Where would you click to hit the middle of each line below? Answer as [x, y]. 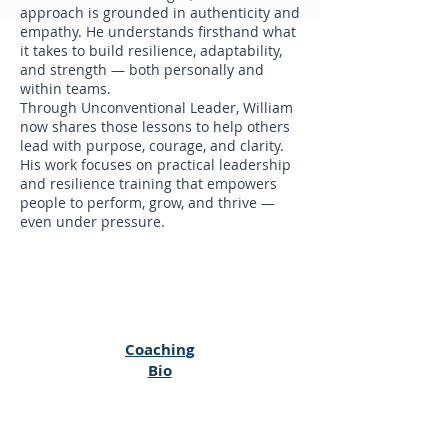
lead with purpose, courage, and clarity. [152, 145]
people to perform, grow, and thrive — [147, 202]
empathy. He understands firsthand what [158, 31]
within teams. [65, 88]
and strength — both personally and [142, 69]
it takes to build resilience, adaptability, [151, 50]
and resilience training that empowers [148, 183]
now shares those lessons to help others [155, 126]
